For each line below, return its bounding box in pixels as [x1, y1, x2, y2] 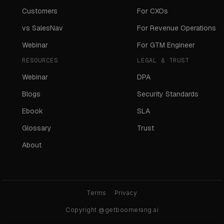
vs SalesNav [22, 23, 63, 33]
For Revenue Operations [137, 23, 216, 33]
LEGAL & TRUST [137, 56, 189, 65]
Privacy [114, 189, 137, 197]
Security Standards [137, 89, 198, 99]
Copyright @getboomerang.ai [65, 206, 158, 214]
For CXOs [137, 6, 168, 16]
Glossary [22, 123, 52, 133]
